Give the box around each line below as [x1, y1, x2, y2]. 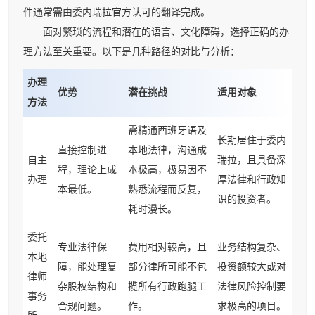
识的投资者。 [217, 194, 276, 205]
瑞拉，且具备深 [217, 155, 286, 166]
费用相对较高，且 [128, 242, 207, 253]
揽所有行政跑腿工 [128, 281, 207, 292]
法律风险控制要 [217, 281, 286, 292]
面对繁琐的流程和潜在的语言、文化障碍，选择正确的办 [23, 27, 289, 38]
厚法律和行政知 [217, 174, 286, 186]
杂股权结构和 [58, 281, 117, 292]
